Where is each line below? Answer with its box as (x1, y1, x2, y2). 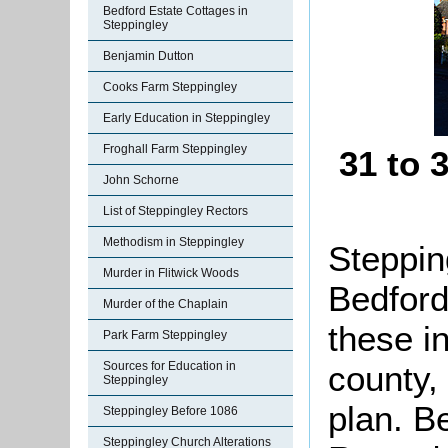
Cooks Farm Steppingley (103, 80, 237, 94)
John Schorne (103, 173, 179, 187)
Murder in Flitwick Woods (103, 266, 239, 280)
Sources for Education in (103, 359, 236, 373)
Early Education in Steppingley (103, 111, 270, 125)
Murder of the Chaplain (103, 297, 228, 311)
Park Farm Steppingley (103, 328, 227, 342)
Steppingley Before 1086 (103, 404, 238, 418)
